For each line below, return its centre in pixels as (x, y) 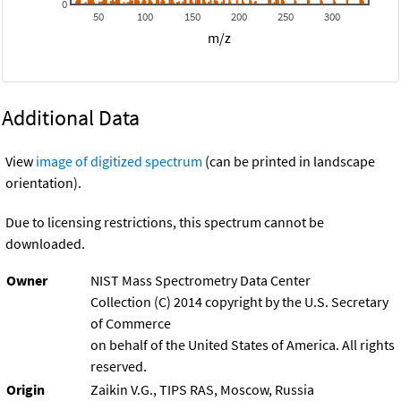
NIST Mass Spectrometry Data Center (200, 281)
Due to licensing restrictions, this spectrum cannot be (165, 222)
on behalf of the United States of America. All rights (243, 345)
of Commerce (131, 324)
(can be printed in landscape (289, 162)
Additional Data (71, 118)
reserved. (119, 367)
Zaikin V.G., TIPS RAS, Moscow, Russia (202, 390)
